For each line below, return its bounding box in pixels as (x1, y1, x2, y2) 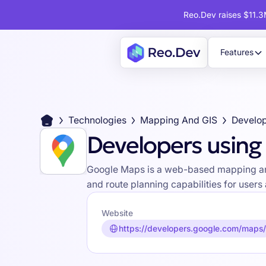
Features (220, 47, 254, 58)
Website (101, 208, 133, 218)
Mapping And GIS (140, 115, 218, 126)
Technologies (68, 115, 126, 126)
